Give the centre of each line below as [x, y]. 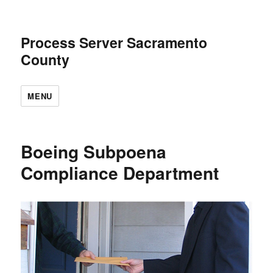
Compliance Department [120, 173]
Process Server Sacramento [114, 42]
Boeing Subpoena [94, 151]
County [45, 59]
